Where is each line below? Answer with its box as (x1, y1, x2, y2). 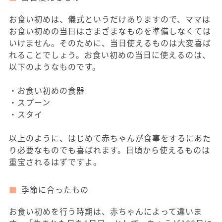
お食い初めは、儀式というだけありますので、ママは (9, 13, 211, 25)
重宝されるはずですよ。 (9, 156, 102, 168)
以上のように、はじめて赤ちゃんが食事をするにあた (9, 132, 211, 144)
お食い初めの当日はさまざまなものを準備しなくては (9, 25, 211, 37)
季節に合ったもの (21, 183, 89, 196)
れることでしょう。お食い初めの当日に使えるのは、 (9, 49, 211, 61)
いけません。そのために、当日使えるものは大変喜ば (9, 37, 211, 49)
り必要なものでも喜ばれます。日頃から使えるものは (9, 144, 210, 156)
